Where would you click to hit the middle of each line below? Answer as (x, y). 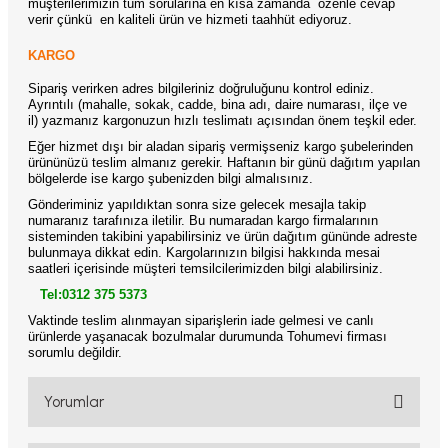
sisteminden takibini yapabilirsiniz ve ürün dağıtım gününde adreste (222, 236)
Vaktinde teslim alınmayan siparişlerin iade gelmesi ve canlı (201, 320)
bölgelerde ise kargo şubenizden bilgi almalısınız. (170, 178)
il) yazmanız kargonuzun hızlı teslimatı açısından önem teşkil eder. (222, 120)
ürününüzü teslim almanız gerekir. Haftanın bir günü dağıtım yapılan (224, 162)
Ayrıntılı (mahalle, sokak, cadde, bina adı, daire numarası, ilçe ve (217, 104)
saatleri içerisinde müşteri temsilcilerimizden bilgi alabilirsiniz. (205, 268)
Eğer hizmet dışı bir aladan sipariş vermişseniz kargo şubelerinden (220, 146)
